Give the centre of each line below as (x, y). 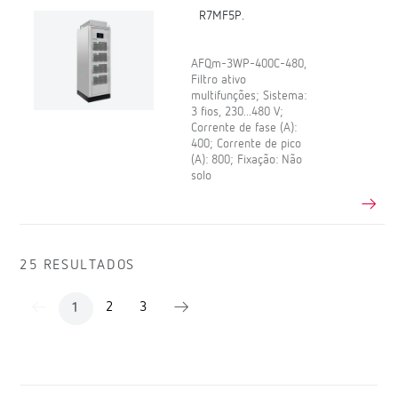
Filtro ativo (219, 80)
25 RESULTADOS (77, 265)
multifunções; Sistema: (249, 96)
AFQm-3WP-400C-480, (249, 64)
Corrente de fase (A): (244, 127)
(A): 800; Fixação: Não (247, 159)
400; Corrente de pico (247, 143)
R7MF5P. (222, 16)
